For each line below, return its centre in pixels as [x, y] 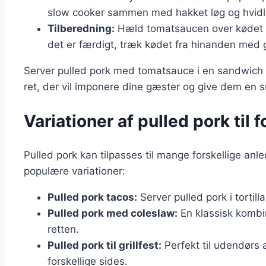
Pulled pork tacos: [92, 197]
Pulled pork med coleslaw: [113, 213]
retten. [63, 229]
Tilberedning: [81, 28]
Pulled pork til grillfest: [104, 246]
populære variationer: [75, 171]
